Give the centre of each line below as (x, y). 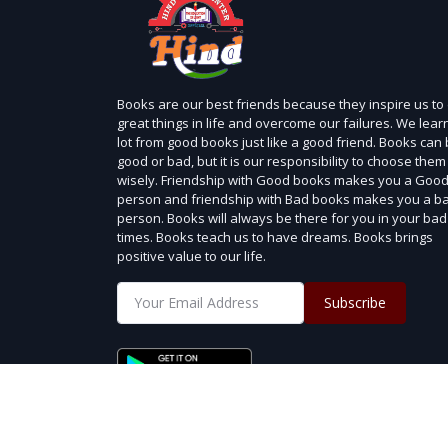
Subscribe (355, 303)
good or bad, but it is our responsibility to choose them (281, 160)
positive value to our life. (191, 255)
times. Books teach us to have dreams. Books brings (275, 236)
